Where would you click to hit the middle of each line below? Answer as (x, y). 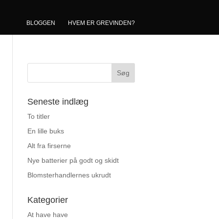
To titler (39, 116)
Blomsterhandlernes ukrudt (69, 175)
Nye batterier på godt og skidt (73, 160)
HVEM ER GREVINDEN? (101, 23)
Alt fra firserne (49, 146)
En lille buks (46, 131)
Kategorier (48, 200)
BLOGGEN (41, 23)
